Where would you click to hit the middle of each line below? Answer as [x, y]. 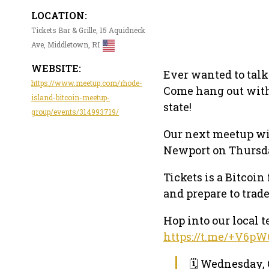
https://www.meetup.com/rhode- [87, 83]
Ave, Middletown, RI [65, 45]
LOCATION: [59, 16]
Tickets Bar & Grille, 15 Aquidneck [88, 30]
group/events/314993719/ [75, 112]
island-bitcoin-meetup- [71, 98]
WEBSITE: [56, 68]
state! [177, 107]
